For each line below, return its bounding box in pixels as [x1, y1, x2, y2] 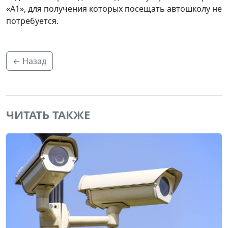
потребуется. [6, 15, 59, 26]
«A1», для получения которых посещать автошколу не [6, 3, 222, 14]
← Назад [13, 55, 46, 67]
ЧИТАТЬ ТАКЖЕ [6, 106, 90, 122]
